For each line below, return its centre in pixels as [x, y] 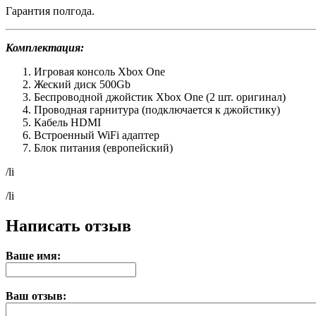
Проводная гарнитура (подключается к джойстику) [157, 110]
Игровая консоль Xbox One [99, 72]
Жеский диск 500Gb [82, 85]
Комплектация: [45, 48]
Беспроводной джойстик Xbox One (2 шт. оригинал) [160, 97]
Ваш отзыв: [36, 296]
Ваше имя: [33, 256]
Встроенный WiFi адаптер [97, 135]
